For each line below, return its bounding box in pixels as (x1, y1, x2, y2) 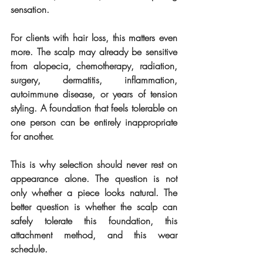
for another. (11, 129, 54, 143)
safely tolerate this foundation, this (11, 214, 177, 227)
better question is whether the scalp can (11, 200, 177, 213)
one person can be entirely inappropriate (11, 115, 177, 129)
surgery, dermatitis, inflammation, (11, 73, 177, 86)
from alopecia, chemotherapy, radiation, (11, 59, 177, 72)
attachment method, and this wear (11, 228, 177, 241)
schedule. (11, 242, 48, 255)
